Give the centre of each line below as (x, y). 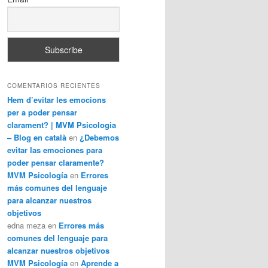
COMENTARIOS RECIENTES (54, 86)
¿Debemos (99, 138)
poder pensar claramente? (56, 163)
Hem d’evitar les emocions (57, 100)
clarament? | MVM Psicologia (62, 125)
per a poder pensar (42, 112)
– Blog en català (37, 138)
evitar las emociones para (55, 150)
